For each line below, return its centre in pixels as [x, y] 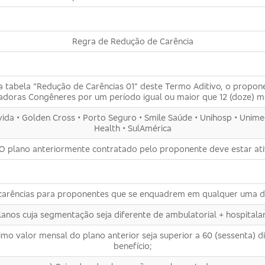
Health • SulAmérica [132, 128]
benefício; [132, 246]
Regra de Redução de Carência [132, 41]
